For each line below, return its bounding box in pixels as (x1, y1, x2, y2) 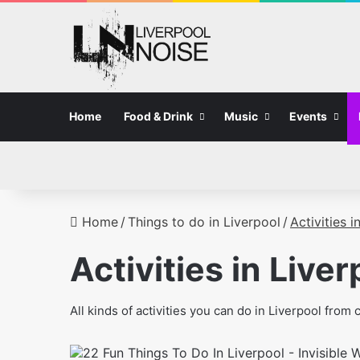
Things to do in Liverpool (128, 214, 280, 230)
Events (289, 109, 327, 123)
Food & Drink (124, 109, 193, 123)
